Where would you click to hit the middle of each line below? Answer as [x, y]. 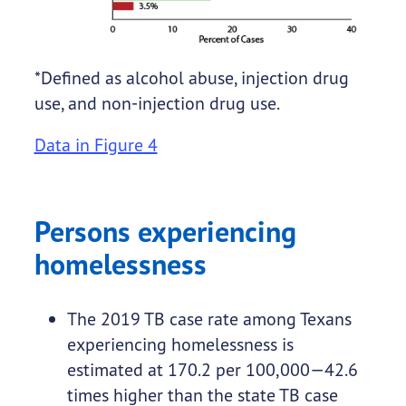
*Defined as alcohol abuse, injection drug [191, 78]
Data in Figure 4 [96, 145]
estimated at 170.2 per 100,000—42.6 [212, 370]
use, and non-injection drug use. [157, 103]
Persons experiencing [165, 232]
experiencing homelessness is [180, 344]
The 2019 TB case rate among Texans [209, 319]
